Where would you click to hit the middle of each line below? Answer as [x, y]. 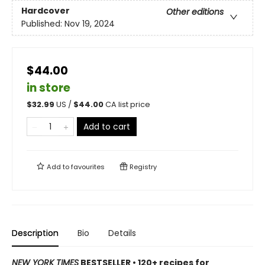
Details [122, 233]
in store [49, 88]
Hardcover [46, 11]
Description [35, 233]
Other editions [195, 12]
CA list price [128, 104]
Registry [142, 167]
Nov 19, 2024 [90, 24]
